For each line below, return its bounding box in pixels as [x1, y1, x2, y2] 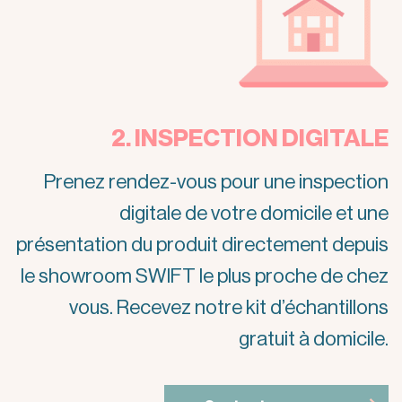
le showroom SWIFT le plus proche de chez [21, 266, 389, 286]
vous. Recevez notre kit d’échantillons [69, 297, 389, 318]
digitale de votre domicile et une [119, 203, 389, 223]
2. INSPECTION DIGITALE [111, 127, 389, 152]
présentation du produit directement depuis [16, 234, 389, 255]
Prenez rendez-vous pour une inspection [44, 171, 389, 192]
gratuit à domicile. [239, 328, 389, 349]
